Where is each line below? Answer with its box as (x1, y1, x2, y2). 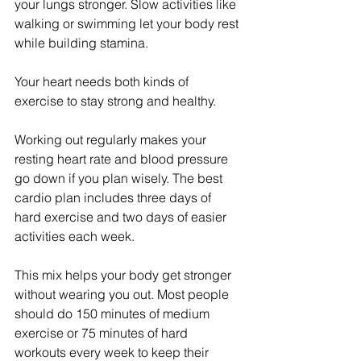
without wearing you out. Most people (15, 286, 232, 303)
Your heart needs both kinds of (15, 73, 192, 90)
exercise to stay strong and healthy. (15, 93, 216, 110)
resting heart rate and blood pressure (15, 151, 231, 168)
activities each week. (15, 228, 135, 245)
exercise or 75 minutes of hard (15, 325, 191, 342)
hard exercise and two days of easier (15, 209, 230, 226)
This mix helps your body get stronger (15, 267, 234, 284)
